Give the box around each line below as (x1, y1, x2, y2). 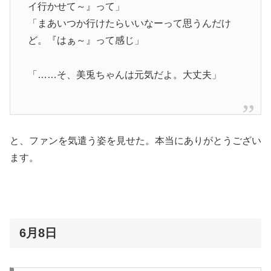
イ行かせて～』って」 (27, 1, 125, 12)
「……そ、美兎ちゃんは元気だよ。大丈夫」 (27, 70, 221, 80)
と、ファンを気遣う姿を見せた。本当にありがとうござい (10, 135, 261, 146)
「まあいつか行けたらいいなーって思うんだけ (27, 18, 231, 29)
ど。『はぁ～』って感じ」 (27, 35, 144, 46)
